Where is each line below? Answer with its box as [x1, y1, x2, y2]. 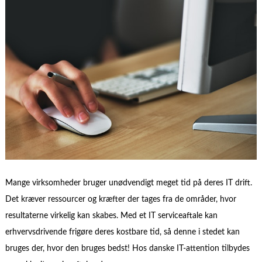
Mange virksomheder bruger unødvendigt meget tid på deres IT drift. [5, 178, 252, 187]
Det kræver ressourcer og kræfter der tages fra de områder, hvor [5, 195, 236, 204]
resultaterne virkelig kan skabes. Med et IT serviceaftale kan [5, 211, 218, 220]
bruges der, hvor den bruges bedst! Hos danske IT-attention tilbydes [5, 244, 250, 253]
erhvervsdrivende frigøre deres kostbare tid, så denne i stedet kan [5, 227, 240, 236]
